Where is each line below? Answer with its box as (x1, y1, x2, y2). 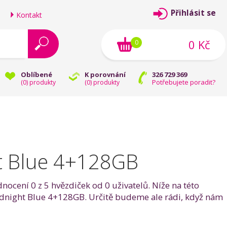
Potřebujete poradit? (152, 78, 215, 87)
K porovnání (85, 70, 126, 79)
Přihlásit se (171, 8, 216, 18)
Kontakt (16, 10, 42, 20)
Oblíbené (21, 70, 52, 79)
